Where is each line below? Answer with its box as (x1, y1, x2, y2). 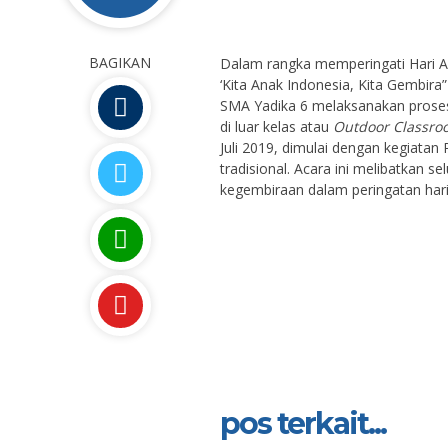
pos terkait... (220, 405, 386, 442)
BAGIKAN (89, 53, 151, 72)
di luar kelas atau (220, 117, 333, 136)
